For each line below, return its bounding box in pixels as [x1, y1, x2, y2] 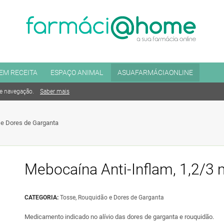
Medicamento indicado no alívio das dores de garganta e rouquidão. [24, 213, 214, 220]
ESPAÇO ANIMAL [50, 68, 103, 76]
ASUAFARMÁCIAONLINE [117, 68, 193, 76]
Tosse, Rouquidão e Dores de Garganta [60, 194, 164, 201]
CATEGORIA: [24, 194, 60, 201]
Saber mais [40, 88, 69, 95]
